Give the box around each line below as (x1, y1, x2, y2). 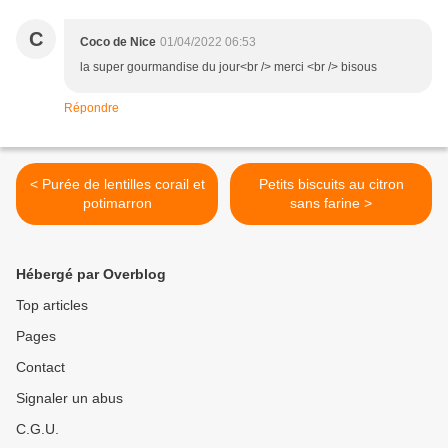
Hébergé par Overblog (16, 266, 166, 283)
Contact (16, 359, 65, 376)
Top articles (16, 297, 88, 314)
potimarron (82, 195, 152, 212)
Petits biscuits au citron (258, 176, 404, 193)
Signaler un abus (16, 390, 123, 407)
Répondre (64, 101, 119, 116)
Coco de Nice (80, 35, 156, 50)
